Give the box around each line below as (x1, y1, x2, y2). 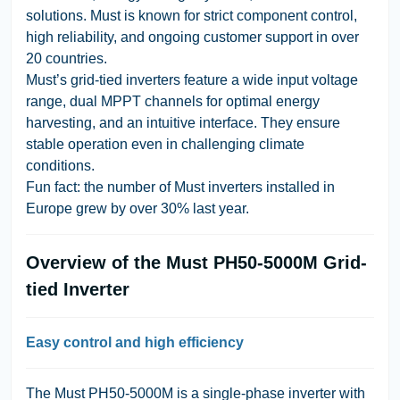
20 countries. (26, 50, 107, 66)
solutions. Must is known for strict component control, (26, 7, 357, 23)
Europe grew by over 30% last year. (26, 200, 249, 216)
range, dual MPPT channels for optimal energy (26, 93, 320, 109)
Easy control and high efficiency (26, 334, 244, 350)
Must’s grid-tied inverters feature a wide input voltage (26, 71, 358, 87)
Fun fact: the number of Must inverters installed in (26, 179, 335, 195)
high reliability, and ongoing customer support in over (26, 29, 359, 45)
